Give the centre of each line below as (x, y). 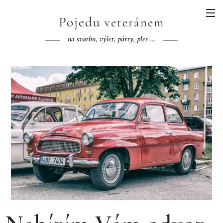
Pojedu (82, 22)
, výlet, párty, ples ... (125, 39)
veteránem (134, 22)
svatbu (86, 39)
